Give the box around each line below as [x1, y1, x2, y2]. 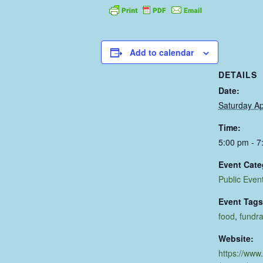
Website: [218, 232, 254, 244]
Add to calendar [130, 46, 194, 58]
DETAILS [218, 68, 257, 80]
